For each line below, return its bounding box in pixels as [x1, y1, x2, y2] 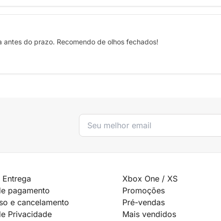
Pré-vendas [122, 197, 165, 208]
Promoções [122, 185, 165, 196]
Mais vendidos [122, 209, 176, 220]
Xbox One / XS [122, 174, 178, 184]
